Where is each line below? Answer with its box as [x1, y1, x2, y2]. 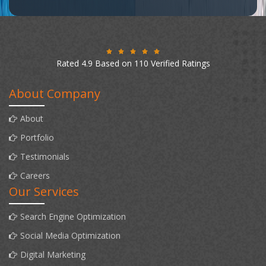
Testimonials [20, 150, 69, 162]
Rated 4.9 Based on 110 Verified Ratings [56, 57, 210, 69]
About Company [9, 85, 100, 102]
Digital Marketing [20, 248, 85, 260]
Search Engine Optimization [20, 210, 126, 222]
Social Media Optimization [20, 229, 121, 241]
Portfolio [20, 131, 54, 143]
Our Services [9, 183, 79, 199]
